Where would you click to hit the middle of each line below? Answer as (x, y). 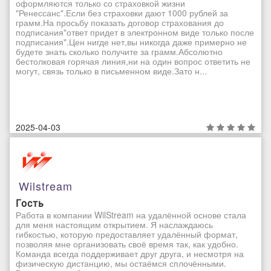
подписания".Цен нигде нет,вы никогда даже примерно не (131, 41)
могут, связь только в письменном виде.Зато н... (111, 70)
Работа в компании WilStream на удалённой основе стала (131, 214)
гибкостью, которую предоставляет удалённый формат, (127, 234)
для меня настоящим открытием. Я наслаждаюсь (114, 224)
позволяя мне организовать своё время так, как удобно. (127, 243)
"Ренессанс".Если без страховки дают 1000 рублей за (122, 12)
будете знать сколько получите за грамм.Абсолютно (119, 51)
